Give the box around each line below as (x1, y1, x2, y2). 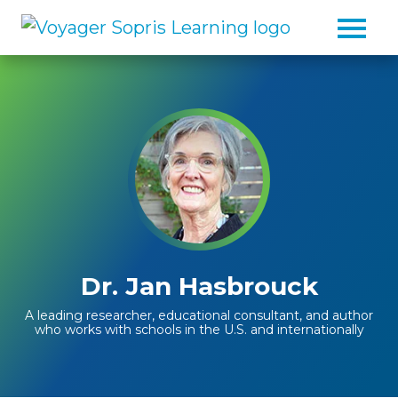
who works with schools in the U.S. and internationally (34, 322, 364, 338)
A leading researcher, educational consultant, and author (25, 307, 373, 323)
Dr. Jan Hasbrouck (80, 271, 318, 301)
